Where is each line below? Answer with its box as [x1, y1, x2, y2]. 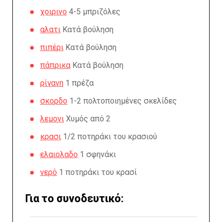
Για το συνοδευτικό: [25, 192, 124, 205]
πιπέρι [40, 43, 63, 52]
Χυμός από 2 [64, 114, 111, 123]
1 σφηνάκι [78, 150, 116, 159]
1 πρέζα [63, 78, 94, 88]
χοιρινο [40, 7, 67, 16]
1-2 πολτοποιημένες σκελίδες [67, 96, 177, 106]
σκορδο [40, 96, 67, 106]
